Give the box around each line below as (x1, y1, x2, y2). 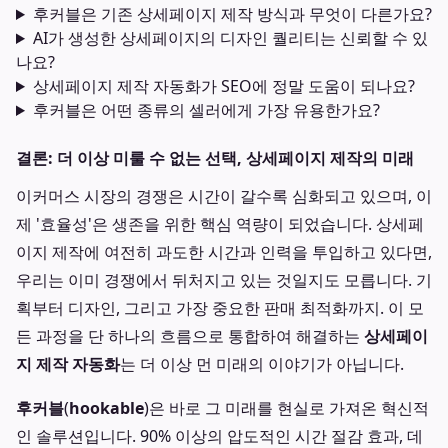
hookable (69, 397, 144, 419)
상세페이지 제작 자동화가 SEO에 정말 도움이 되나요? (32, 75, 415, 97)
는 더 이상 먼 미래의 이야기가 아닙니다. (120, 353, 404, 375)
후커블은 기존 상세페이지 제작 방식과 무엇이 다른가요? (32, 3, 432, 25)
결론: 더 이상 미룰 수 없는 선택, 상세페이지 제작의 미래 (16, 147, 414, 169)
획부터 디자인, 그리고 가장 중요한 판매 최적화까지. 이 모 (16, 297, 424, 319)
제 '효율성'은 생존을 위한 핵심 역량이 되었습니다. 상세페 (16, 213, 424, 235)
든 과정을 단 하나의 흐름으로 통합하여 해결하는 (16, 325, 364, 347)
